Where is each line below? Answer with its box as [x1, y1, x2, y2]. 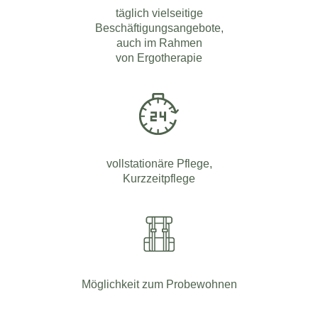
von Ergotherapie [116, 50, 202, 64]
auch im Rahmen [116, 35, 202, 49]
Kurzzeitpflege [123, 171, 195, 185]
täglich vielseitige [115, 6, 203, 19]
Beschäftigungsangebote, [94, 21, 224, 34]
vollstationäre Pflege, [106, 156, 212, 170]
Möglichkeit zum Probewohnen [81, 277, 237, 290]
